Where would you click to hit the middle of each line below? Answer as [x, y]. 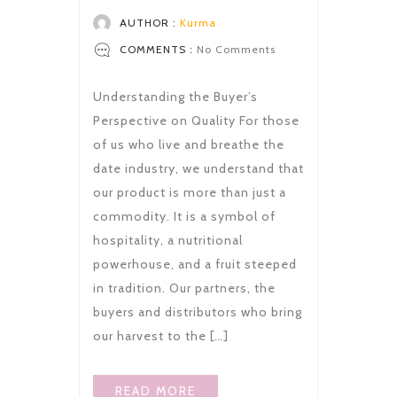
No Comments [234, 50]
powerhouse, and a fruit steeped [195, 265]
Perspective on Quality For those [196, 121]
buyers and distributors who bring [198, 312]
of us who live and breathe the [189, 145]
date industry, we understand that [198, 169]
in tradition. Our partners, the [184, 288]
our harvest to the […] [161, 336]
